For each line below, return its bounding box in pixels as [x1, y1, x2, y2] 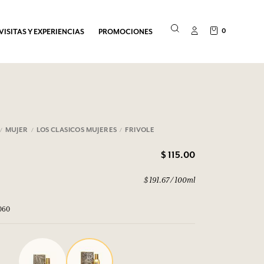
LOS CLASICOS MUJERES [36, 126, 117, 134]
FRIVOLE [125, 126, 155, 134]
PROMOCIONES [98, 27, 153, 36]
